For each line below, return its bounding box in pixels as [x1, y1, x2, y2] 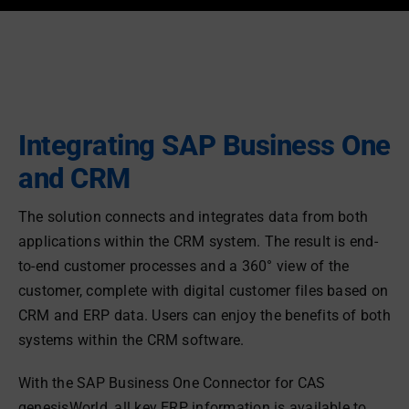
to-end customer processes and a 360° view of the [17, 257, 350, 275]
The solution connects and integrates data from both [17, 208, 369, 225]
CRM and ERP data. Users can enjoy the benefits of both [17, 307, 391, 324]
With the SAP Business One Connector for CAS [17, 374, 326, 392]
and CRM [17, 162, 131, 195]
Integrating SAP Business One [17, 129, 392, 163]
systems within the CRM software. [17, 331, 245, 349]
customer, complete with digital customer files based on [17, 282, 389, 299]
